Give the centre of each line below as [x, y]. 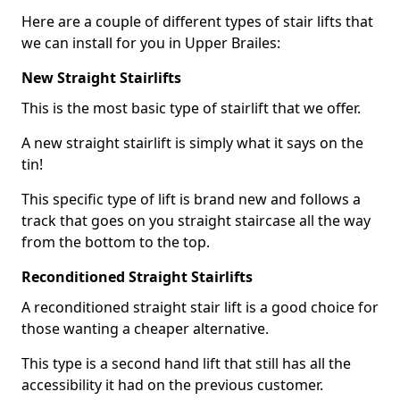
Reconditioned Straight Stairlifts [137, 277]
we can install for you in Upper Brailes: [151, 43]
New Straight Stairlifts [101, 78]
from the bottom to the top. [116, 242]
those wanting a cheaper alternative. [145, 329]
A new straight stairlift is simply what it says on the [192, 143]
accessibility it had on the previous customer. [172, 385]
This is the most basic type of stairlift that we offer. [191, 108]
